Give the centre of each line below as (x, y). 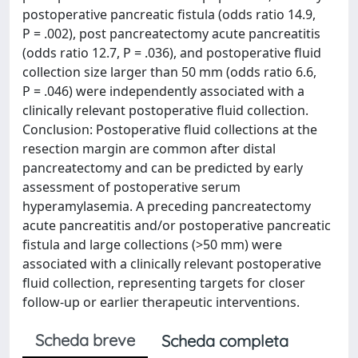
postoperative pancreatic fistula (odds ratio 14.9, (169, 14)
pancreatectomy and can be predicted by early (163, 168)
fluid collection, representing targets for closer (164, 283)
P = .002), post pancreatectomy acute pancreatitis (171, 34)
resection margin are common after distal (149, 149)
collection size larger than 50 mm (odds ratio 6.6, (169, 72)
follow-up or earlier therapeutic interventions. (161, 302)
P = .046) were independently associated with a (163, 91)
